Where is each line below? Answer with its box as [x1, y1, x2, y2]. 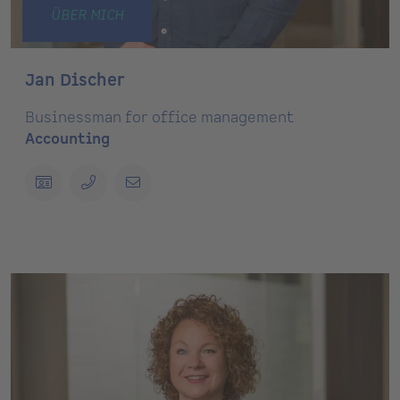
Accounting [25, 129, 110, 149]
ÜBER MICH [50, 5, 123, 25]
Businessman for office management [25, 107, 294, 128]
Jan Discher [25, 69, 125, 92]
